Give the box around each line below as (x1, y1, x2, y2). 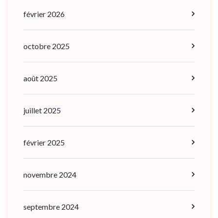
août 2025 (23, 73, 57, 83)
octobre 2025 (23, 41, 70, 51)
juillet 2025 (23, 105, 61, 115)
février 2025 (23, 137, 65, 147)
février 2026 (23, 9, 65, 18)
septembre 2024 (23, 201, 79, 211)
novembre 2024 (23, 169, 76, 179)
